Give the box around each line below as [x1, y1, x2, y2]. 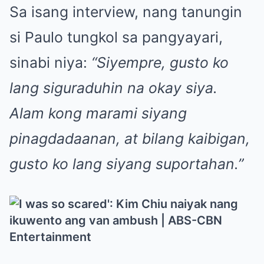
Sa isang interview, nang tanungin [9, 2, 242, 21]
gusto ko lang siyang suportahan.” [9, 154, 243, 173]
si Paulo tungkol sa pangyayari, [9, 28, 223, 46]
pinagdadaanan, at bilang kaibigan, [9, 129, 250, 147]
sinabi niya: [9, 53, 91, 71]
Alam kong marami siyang [9, 104, 187, 122]
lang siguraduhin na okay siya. [9, 78, 217, 97]
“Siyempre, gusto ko [91, 53, 229, 71]
